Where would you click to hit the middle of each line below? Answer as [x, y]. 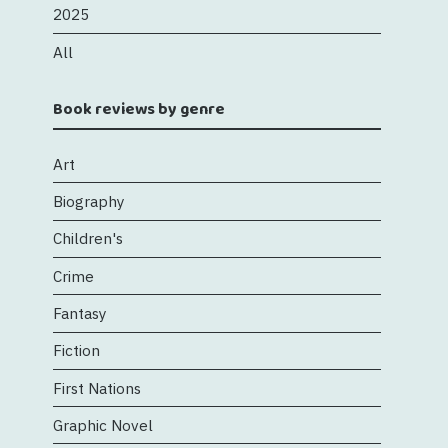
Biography [88, 201]
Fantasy [79, 312]
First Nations [96, 387]
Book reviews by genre [138, 110]
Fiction [76, 350]
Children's [87, 238]
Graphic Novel [102, 424]
